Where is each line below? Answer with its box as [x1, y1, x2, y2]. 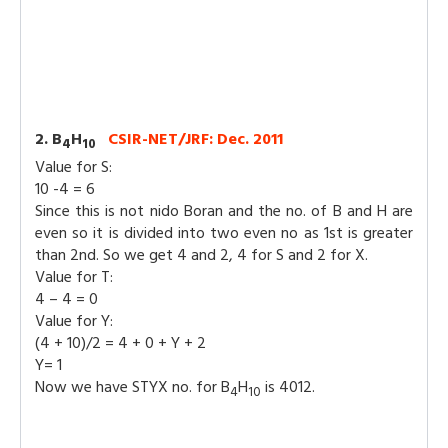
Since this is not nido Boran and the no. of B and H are [35, 197, 413, 224]
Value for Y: [35, 307, 113, 334]
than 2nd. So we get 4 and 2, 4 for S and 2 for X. [35, 241, 368, 268]
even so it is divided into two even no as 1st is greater [35, 219, 413, 246]
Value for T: [35, 263, 113, 290]
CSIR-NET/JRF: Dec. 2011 [108, 126, 283, 153]
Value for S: [35, 153, 112, 180]
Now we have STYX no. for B [35, 373, 230, 400]
